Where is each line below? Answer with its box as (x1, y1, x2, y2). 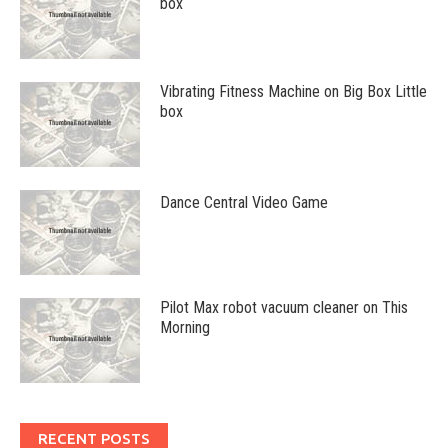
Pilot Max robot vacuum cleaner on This (160, 298, 408, 317)
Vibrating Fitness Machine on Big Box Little (160, 82, 427, 101)
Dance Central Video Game (160, 193, 328, 212)
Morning (160, 318, 210, 337)
